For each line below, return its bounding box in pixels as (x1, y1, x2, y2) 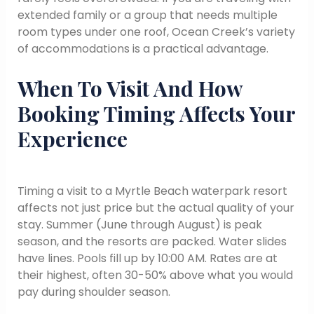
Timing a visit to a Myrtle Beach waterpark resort (17, 183, 287, 200)
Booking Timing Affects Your (17, 100, 295, 128)
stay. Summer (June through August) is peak (17, 217, 262, 233)
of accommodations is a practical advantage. (17, 41, 268, 57)
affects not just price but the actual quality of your (17, 200, 294, 217)
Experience (17, 125, 128, 153)
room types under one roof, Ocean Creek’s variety (17, 24, 295, 41)
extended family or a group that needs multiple (17, 7, 278, 24)
